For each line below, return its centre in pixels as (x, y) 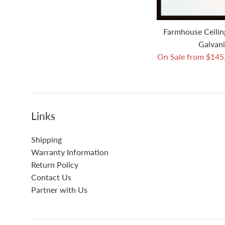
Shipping (46, 139)
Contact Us (51, 177)
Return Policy (55, 164)
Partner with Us (59, 189)
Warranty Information (70, 152)
